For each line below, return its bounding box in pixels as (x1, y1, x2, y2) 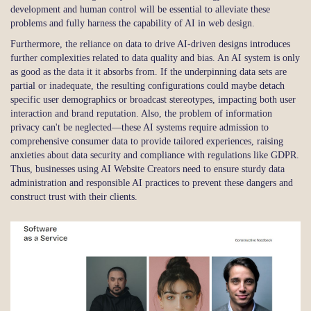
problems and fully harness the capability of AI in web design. (10, 17, 255, 28)
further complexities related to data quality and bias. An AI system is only (10, 52, 300, 63)
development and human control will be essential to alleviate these (10, 3, 270, 15)
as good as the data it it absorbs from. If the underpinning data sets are (10, 66, 287, 77)
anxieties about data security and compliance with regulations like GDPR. (10, 149, 299, 160)
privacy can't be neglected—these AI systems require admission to (10, 121, 269, 133)
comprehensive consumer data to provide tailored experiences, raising (10, 135, 283, 146)
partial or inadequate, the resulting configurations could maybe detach (10, 80, 285, 91)
